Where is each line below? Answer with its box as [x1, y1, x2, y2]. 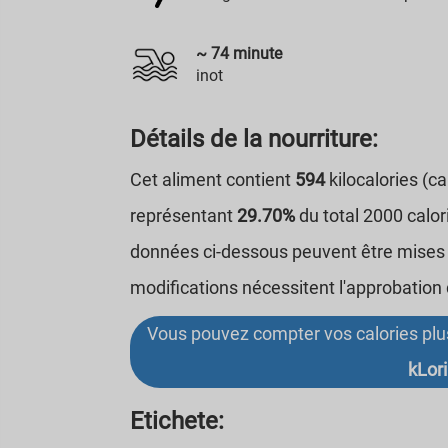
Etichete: [130, 407, 225, 435]
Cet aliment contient [130, 169, 296, 190]
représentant [130, 205, 238, 226]
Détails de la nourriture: [130, 125, 379, 153]
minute [229, 44, 283, 63]
